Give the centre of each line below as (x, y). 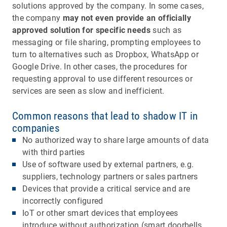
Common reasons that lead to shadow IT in (105, 116)
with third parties (54, 152)
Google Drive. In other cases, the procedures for (100, 66)
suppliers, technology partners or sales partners (110, 176)
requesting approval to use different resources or (102, 79)
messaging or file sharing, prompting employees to (106, 42)
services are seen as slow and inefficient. (88, 91)
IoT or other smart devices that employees (100, 213)
